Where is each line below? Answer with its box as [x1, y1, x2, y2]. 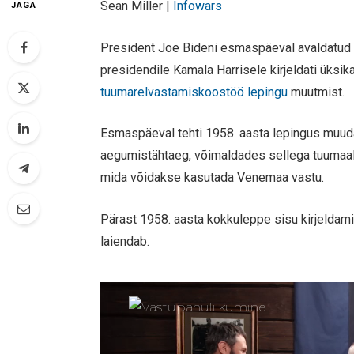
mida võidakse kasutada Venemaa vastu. [100, 170, 325, 186]
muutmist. [288, 84, 345, 100]
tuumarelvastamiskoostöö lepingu [100, 84, 288, 100]
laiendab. [100, 233, 150, 249]
